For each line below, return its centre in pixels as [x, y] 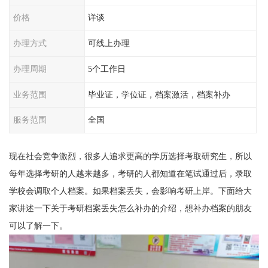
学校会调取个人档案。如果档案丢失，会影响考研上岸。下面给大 [130, 191]
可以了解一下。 [38, 226]
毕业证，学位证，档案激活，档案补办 [159, 94]
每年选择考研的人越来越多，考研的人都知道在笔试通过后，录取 [130, 174]
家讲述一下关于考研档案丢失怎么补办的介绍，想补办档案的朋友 [130, 208]
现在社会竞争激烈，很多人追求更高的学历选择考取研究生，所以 [130, 156]
